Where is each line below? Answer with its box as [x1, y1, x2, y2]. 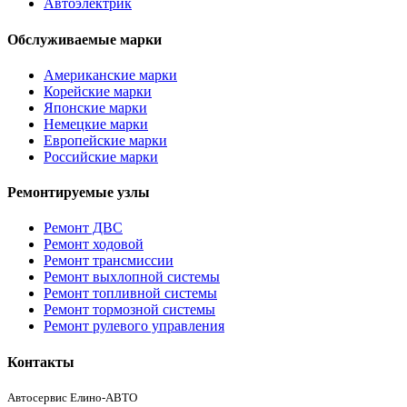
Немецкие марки [44, 115, 148, 132]
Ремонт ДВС [44, 220, 123, 236]
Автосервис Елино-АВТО [7, 390, 137, 404]
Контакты [7, 353, 74, 370]
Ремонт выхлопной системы [44, 269, 220, 285]
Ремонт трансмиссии [44, 253, 174, 269]
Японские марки [44, 99, 147, 115]
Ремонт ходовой [44, 236, 144, 253]
